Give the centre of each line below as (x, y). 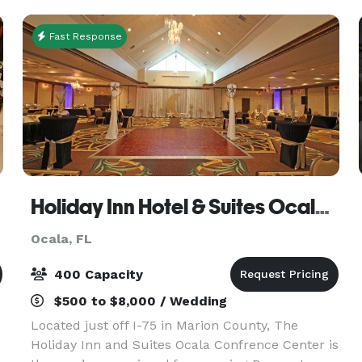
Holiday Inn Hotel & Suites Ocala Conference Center (322, 207)
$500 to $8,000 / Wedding (138, 301)
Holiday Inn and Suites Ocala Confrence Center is (184, 345)
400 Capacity (96, 274)
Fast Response (84, 36)
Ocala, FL (61, 239)
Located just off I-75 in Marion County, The (164, 325)
